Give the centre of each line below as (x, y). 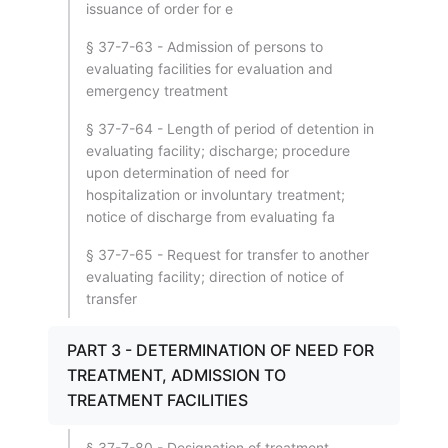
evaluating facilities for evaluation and (209, 68)
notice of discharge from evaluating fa (210, 216)
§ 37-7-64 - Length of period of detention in (230, 128)
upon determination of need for (187, 172)
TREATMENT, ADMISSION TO (176, 375)
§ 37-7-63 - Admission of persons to (204, 46)
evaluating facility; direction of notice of (215, 276)
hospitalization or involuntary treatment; (215, 194)
